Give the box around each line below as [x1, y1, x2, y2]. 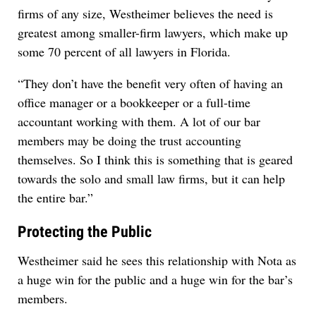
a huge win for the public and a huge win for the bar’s [18, 271, 293, 288]
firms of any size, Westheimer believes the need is [18, 5, 273, 23]
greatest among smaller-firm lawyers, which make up [18, 24, 288, 42]
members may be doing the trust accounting [18, 132, 241, 150]
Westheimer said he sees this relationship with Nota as [18, 252, 296, 269]
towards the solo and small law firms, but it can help [18, 170, 285, 188]
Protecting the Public [18, 223, 152, 241]
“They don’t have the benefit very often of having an [18, 75, 283, 92]
